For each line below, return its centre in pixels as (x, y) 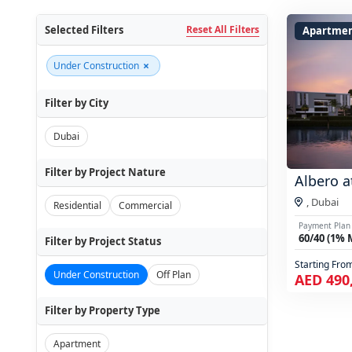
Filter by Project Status (103, 241)
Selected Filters (84, 29)
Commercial (145, 205)
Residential (77, 205)
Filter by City (76, 103)
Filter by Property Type (102, 310)
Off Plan (173, 275)
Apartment (77, 344)
